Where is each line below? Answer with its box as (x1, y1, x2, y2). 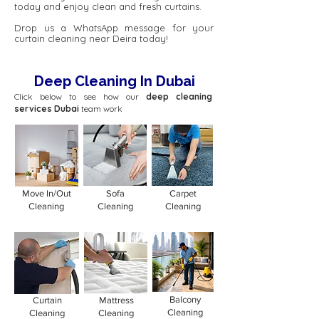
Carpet (169, 188, 197, 199)
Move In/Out (21, 188, 71, 199)
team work (81, 103, 122, 114)
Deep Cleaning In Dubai (33, 73, 195, 90)
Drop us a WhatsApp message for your (14, 22, 214, 33)
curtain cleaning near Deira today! (14, 33, 168, 44)
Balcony (169, 294, 201, 305)
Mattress (98, 295, 134, 305)
